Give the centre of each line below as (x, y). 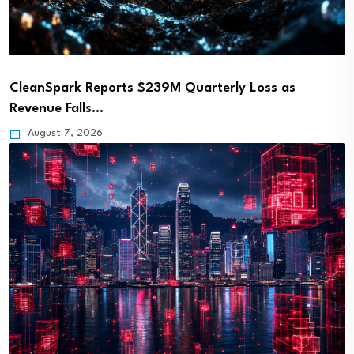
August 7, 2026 (64, 134)
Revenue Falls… (56, 109)
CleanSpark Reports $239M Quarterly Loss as (153, 88)
